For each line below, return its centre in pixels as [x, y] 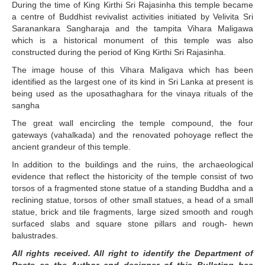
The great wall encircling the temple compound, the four [132, 123]
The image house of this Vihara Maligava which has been [132, 70]
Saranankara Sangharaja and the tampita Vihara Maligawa [132, 29]
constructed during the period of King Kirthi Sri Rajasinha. [119, 52]
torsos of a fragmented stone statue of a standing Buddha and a [132, 188]
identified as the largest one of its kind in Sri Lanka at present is [132, 82]
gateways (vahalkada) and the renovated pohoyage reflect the [132, 135]
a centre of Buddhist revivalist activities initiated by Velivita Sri [132, 17]
